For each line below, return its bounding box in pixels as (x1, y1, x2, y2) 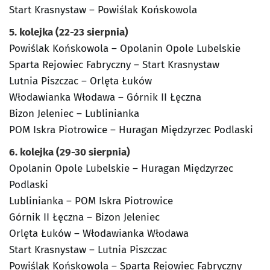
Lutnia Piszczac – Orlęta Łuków (9, 75, 152, 88)
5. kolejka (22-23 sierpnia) (9, 26, 128, 39)
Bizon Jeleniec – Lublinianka (9, 107, 139, 121)
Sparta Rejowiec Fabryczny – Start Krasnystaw (9, 58, 219, 72)
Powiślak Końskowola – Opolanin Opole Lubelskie (9, 42, 240, 55)
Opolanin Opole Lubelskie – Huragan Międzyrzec (9, 162, 233, 175)
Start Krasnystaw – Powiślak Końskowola (9, 4, 197, 17)
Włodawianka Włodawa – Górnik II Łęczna (9, 91, 201, 104)
